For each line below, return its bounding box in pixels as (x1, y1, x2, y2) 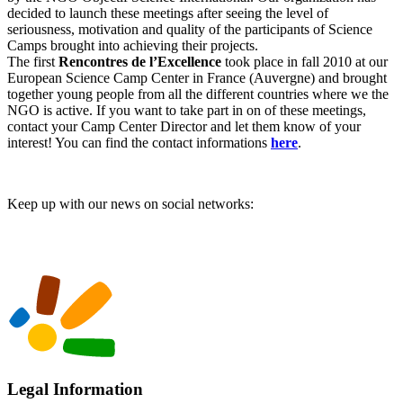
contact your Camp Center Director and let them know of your (7, 119, 361, 135)
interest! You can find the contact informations (7, 135, 271, 151)
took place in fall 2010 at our (221, 54, 388, 70)
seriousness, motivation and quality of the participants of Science (7, 22, 372, 38)
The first (7, 54, 58, 70)
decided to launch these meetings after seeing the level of (7, 5, 328, 22)
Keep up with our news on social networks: (7, 196, 254, 212)
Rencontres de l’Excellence (58, 54, 221, 70)
